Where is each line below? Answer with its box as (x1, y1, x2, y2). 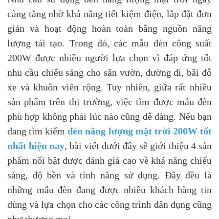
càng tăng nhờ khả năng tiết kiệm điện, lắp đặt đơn (7, 8, 212, 19)
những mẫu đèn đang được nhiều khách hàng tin (7, 184, 212, 195)
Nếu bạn (178, 111, 212, 122)
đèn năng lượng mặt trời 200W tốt (67, 126, 212, 136)
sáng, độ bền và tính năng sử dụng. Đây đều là (7, 170, 212, 180)
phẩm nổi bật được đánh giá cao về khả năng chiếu (7, 155, 212, 166)
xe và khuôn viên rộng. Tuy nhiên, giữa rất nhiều (7, 82, 212, 92)
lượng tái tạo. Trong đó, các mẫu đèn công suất (7, 38, 212, 48)
